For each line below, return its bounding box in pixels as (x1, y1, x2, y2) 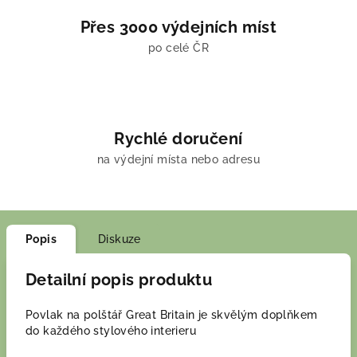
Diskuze (98, 233, 141, 245)
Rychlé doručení (114, 129, 243, 148)
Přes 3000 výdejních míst (80, 18, 277, 37)
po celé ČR (147, 41, 209, 54)
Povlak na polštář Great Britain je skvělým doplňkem (25, 308, 318, 321)
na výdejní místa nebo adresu (96, 153, 261, 166)
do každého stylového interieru (25, 324, 196, 337)
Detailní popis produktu (25, 270, 213, 289)
